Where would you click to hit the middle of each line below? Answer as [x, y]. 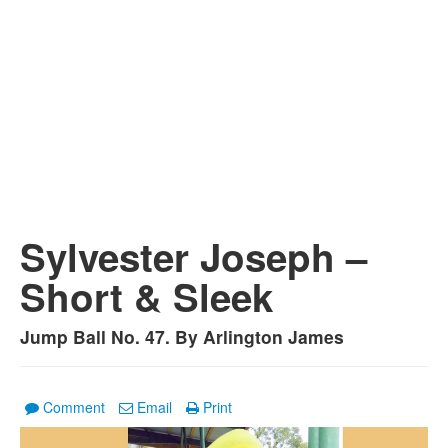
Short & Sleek [146, 296]
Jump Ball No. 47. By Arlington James [182, 336]
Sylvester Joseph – [193, 256]
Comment [74, 407]
